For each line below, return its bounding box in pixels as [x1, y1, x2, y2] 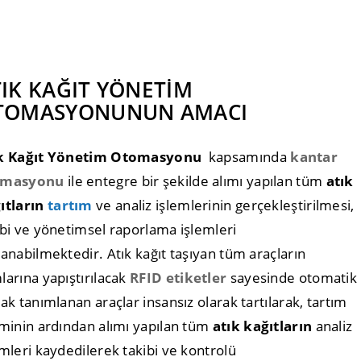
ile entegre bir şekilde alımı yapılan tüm [64, 172, 326, 191]
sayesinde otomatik [226, 268, 358, 288]
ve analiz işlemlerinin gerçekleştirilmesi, [96, 196, 355, 215]
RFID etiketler [130, 268, 227, 288]
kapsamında [205, 147, 287, 167]
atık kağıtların [212, 317, 313, 336]
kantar [286, 147, 338, 167]
